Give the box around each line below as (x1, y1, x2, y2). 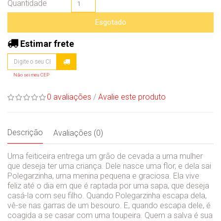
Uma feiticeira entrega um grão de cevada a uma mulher (7, 151, 203, 161)
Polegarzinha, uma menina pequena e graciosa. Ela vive (7, 171, 199, 181)
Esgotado (95, 17, 126, 27)
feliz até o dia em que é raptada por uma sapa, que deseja (7, 181, 209, 190)
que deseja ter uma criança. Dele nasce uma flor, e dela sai (7, 161, 211, 171)
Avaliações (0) (53, 128, 103, 138)
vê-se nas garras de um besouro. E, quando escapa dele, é (7, 200, 211, 210)
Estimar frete (18, 38, 74, 49)
